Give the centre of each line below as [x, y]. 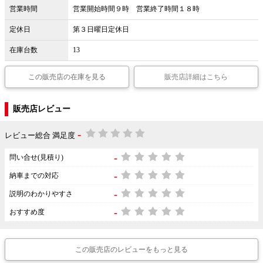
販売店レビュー [42, 109]
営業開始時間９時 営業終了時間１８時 [136, 9]
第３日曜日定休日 [101, 30]
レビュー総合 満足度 [40, 136]
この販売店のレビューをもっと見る [131, 250]
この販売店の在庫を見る [67, 77]
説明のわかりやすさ [41, 194]
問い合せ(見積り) [36, 158]
